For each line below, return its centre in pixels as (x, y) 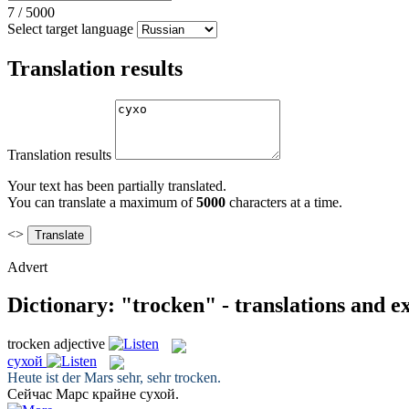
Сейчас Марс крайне (73, 393)
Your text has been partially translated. (117, 185)
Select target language (70, 28)
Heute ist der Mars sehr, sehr (91, 377)
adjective (79, 344)
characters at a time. (284, 202)
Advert (27, 267)
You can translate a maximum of (102, 202)
